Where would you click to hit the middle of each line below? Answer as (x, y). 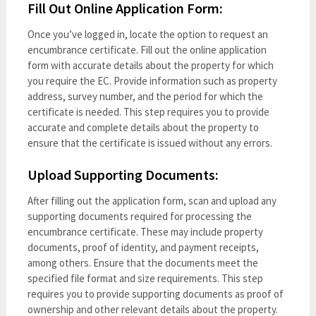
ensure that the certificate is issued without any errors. (150, 142)
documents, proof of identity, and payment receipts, (143, 247)
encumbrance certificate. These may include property (145, 231)
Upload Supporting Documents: (123, 174)
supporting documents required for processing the (139, 216)
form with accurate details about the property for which (150, 65)
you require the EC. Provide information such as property (152, 80)
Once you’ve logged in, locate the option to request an (147, 34)
